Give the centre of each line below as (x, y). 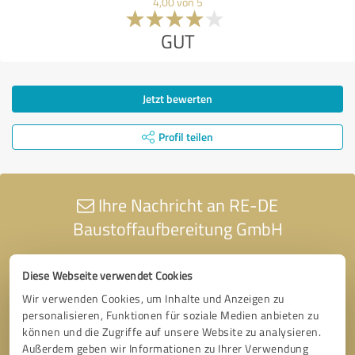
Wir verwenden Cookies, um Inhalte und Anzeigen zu (153, 298)
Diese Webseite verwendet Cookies (108, 275)
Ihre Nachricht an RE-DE (186, 204)
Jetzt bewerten (177, 98)
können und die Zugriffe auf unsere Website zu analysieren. (172, 331)
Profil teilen (186, 136)
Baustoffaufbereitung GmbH (177, 228)
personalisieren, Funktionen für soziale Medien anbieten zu (171, 315)
